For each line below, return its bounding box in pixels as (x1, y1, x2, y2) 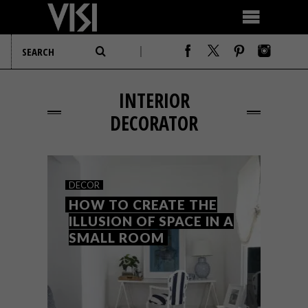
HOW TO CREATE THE (69, 197, 218, 212)
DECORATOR (110, 110, 198, 136)
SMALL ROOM (69, 230, 164, 245)
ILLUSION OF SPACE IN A (69, 213, 234, 229)
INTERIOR (118, 87, 190, 113)
